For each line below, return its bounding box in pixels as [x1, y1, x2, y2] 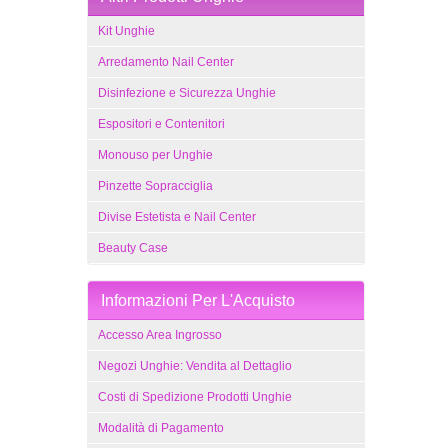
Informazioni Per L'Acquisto [101, 292, 295, 309]
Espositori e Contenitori [98, 117, 225, 131]
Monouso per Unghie [98, 148, 213, 162]
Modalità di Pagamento [98, 421, 224, 435]
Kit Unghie [98, 24, 155, 38]
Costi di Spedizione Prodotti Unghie [98, 390, 292, 404]
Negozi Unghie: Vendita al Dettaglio [98, 359, 292, 373]
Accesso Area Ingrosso [98, 328, 222, 342]
